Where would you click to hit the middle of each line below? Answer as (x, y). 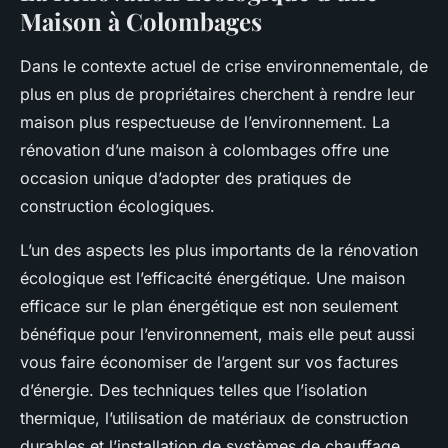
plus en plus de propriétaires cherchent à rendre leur (217, 94)
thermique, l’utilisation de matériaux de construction (214, 418)
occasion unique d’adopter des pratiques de (185, 178)
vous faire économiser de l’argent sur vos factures (209, 362)
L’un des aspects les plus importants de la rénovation (219, 250)
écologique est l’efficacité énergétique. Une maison (212, 278)
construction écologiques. (117, 206)
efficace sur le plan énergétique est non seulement (209, 306)
